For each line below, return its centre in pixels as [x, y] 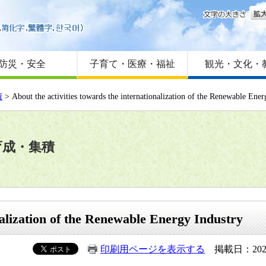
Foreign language [119, 27]
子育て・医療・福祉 [133, 64]
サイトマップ [115, 39]
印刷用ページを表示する [153, 249]
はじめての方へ [119, 16]
